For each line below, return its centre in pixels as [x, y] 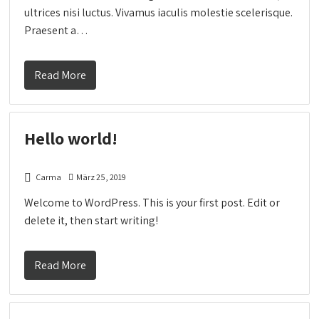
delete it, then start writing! [91, 220]
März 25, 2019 [101, 177]
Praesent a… [57, 30]
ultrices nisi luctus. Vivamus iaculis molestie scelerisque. [159, 12]
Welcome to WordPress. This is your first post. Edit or [152, 202]
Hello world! [71, 138]
